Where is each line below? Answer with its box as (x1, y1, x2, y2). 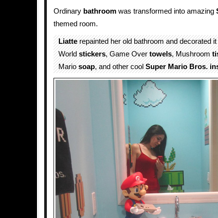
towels (149, 50, 172, 58)
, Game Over (106, 50, 149, 58)
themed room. (54, 20, 98, 28)
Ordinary (54, 7, 83, 15)
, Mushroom (172, 50, 212, 58)
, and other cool (95, 63, 145, 71)
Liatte (58, 37, 77, 45)
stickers (79, 50, 106, 58)
